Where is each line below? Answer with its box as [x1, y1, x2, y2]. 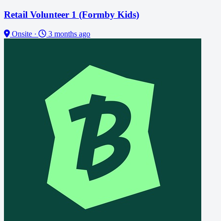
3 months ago [46, 29, 90, 38]
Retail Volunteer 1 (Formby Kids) [4, 9, 139, 20]
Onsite [10, 29, 32, 38]
